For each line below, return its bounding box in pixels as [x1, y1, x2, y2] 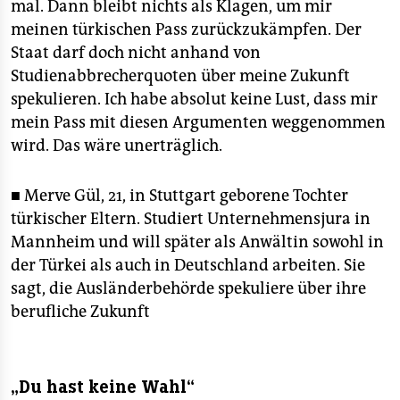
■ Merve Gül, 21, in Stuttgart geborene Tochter [11, 186, 348, 205]
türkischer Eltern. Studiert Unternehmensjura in [11, 209, 371, 229]
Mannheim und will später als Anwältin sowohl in [11, 232, 384, 252]
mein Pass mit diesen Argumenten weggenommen [11, 112, 386, 132]
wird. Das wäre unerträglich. [11, 136, 222, 155]
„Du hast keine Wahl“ [11, 376, 195, 398]
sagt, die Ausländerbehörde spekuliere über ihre [11, 279, 366, 298]
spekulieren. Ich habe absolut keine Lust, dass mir [11, 89, 378, 109]
